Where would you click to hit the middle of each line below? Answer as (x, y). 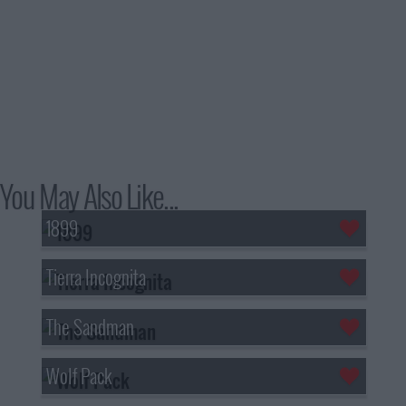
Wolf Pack (79, 376)
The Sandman (90, 326)
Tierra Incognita (96, 277)
